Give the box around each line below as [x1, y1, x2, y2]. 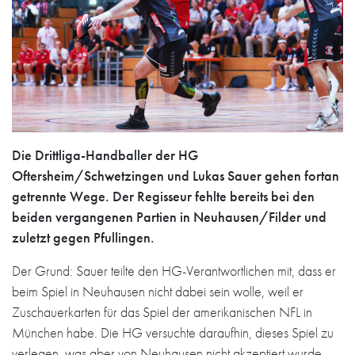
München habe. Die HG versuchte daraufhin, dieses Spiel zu [12, 323, 334, 342]
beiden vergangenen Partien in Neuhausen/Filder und [12, 207, 326, 226]
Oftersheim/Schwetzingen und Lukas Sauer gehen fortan [12, 166, 339, 185]
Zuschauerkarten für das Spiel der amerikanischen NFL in [12, 302, 312, 321]
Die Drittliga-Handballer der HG [12, 145, 198, 164]
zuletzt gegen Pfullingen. [12, 227, 155, 246]
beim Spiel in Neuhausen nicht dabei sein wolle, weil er [12, 281, 303, 300]
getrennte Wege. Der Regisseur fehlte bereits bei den [12, 186, 315, 205]
